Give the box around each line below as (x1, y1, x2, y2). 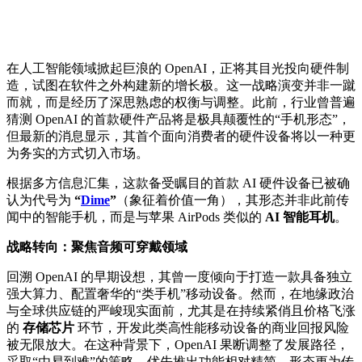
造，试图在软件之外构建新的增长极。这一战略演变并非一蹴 (6, 78, 356, 92)
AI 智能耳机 (265, 209, 335, 224)
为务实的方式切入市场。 (6, 145, 149, 160)
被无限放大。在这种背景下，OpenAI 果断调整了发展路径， (6, 337, 349, 351)
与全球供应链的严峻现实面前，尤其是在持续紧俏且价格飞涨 (6, 303, 356, 318)
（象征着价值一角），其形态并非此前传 (116, 192, 349, 207)
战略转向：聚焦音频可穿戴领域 (6, 239, 187, 254)
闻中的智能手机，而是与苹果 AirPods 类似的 (6, 209, 265, 224)
